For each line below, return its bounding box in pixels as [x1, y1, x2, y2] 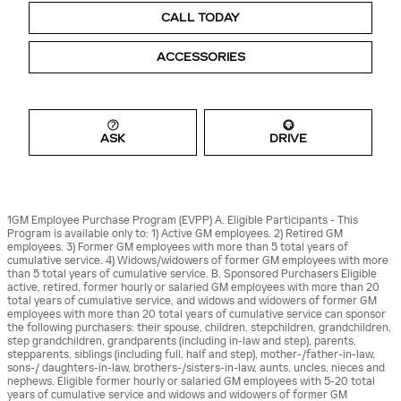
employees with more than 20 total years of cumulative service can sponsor [7, 308, 386, 321]
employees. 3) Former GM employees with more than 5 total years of [7, 241, 348, 254]
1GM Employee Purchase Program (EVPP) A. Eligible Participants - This [7, 214, 358, 227]
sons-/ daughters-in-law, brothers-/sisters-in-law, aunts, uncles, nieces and [7, 362, 385, 375]
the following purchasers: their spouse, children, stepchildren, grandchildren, [7, 321, 391, 335]
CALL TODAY [161, 11, 240, 24]
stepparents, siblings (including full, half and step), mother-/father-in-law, [7, 348, 375, 362]
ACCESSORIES [156, 50, 245, 64]
